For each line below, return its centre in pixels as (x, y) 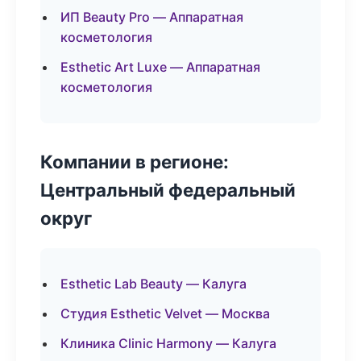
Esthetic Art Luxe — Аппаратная (160, 67)
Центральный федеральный (168, 190)
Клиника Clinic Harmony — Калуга (168, 343)
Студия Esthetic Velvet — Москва (165, 313)
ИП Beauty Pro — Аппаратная (152, 17)
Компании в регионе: (135, 162)
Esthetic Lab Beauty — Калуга (154, 284)
